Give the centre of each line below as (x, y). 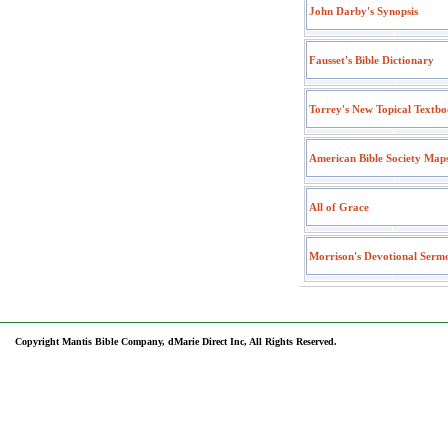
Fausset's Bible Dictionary (371, 60)
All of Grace (339, 207)
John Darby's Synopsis (363, 11)
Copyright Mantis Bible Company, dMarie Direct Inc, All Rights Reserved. (176, 341)
